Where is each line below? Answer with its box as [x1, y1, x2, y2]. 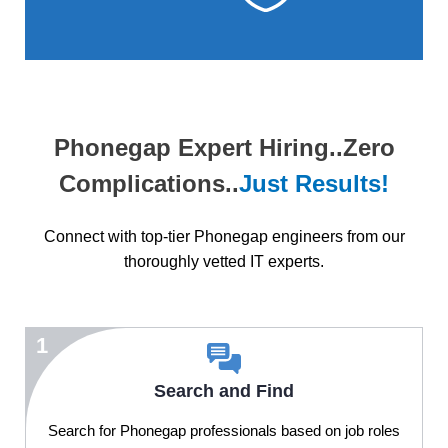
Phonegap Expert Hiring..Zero [53, 134, 395, 162]
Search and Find [154, 381, 294, 402]
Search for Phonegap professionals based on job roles [48, 422, 400, 440]
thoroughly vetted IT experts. [124, 253, 324, 271]
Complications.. [59, 170, 239, 198]
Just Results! [239, 170, 389, 198]
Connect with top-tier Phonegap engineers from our [43, 228, 405, 246]
